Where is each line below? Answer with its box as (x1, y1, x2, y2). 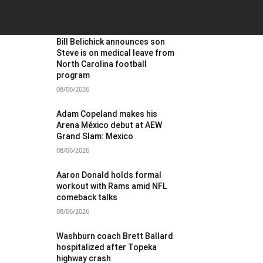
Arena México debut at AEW (56, 120, 163, 130)
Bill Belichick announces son (56, 37, 166, 46)
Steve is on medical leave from (56, 48, 175, 58)
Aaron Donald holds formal (56, 170, 162, 180)
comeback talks (56, 193, 118, 202)
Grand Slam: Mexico (56, 131, 134, 141)
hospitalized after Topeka (56, 242, 157, 252)
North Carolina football (56, 59, 147, 69)
